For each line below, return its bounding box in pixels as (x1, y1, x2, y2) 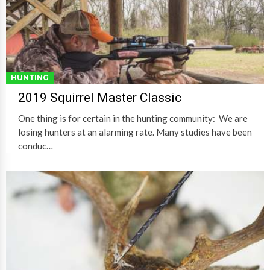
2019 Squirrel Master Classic (18, 90, 181, 105)
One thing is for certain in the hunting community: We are (18, 113, 248, 124)
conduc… (18, 140, 53, 152)
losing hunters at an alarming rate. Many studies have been (18, 127, 252, 138)
